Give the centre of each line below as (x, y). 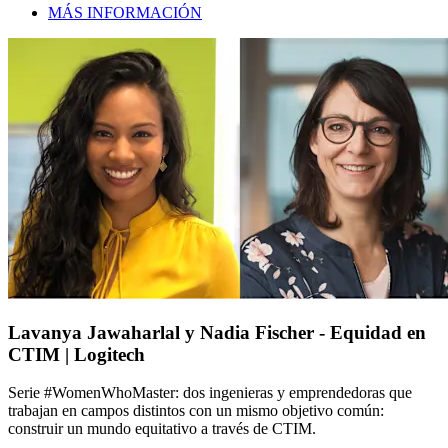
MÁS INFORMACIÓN (125, 12)
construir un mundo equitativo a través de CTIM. (162, 429)
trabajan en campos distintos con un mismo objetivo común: (196, 411)
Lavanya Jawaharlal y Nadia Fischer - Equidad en (217, 332)
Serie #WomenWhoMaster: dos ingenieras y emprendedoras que (210, 393)
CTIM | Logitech (76, 354)
